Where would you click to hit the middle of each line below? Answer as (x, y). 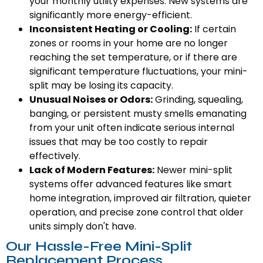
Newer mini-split (193, 170)
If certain (214, 29)
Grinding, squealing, (198, 100)
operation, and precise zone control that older (136, 213)
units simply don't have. (83, 227)
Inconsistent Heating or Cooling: (111, 29)
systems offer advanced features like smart (131, 184)
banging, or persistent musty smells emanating (138, 114)
